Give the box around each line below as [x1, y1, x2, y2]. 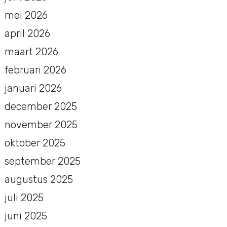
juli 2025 [4, 191, 44, 204]
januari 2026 [4, 82, 62, 94]
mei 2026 [4, 9, 48, 21]
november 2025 [4, 118, 78, 131]
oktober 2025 [4, 136, 65, 149]
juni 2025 [4, 209, 47, 222]
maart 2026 [4, 45, 58, 58]
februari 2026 [4, 63, 66, 76]
